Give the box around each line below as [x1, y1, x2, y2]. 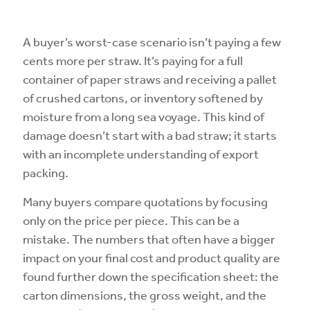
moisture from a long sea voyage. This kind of [23, 109, 264, 124]
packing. [23, 165, 69, 180]
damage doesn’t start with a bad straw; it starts [23, 127, 277, 143]
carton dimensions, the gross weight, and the [23, 287, 266, 302]
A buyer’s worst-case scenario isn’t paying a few [23, 34, 281, 49]
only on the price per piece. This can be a [23, 212, 239, 228]
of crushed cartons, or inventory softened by [23, 90, 263, 105]
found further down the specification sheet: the [23, 268, 279, 284]
